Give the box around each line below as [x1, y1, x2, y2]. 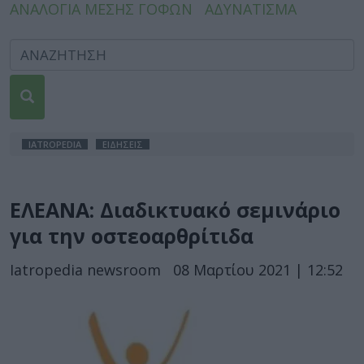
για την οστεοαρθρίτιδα [10, 222, 253, 249]
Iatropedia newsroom [10, 259, 161, 279]
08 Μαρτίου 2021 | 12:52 [173, 259, 343, 279]
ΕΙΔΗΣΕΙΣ [102, 138, 143, 150]
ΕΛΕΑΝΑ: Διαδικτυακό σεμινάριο [10, 196, 340, 223]
